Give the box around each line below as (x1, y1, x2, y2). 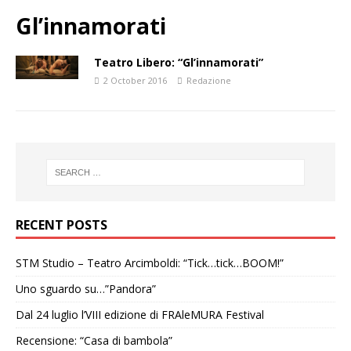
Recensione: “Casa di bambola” (16, 332, 172, 348)
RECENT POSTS (16, 215, 107, 233)
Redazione (186, 74, 231, 87)
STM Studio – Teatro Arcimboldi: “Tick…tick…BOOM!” (16, 255, 284, 270)
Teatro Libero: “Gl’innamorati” (94, 55, 263, 71)
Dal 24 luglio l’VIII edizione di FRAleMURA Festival (16, 306, 264, 322)
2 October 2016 (103, 74, 167, 87)
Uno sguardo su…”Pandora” (16, 280, 156, 296)
